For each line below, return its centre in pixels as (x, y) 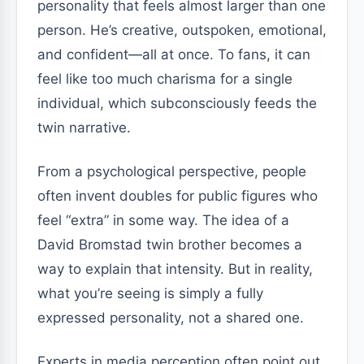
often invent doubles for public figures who (178, 196)
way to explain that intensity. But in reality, (175, 269)
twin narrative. (84, 128)
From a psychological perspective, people (172, 171)
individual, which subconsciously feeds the (177, 103)
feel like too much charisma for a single (165, 79)
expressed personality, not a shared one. (171, 318)
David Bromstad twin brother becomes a (170, 245)
